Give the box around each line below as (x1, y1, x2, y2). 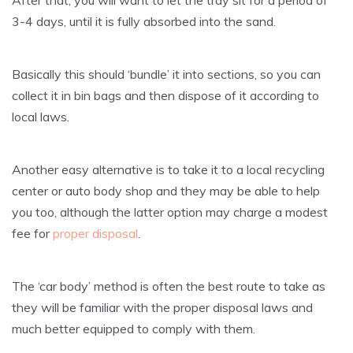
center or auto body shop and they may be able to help (12, 182, 320, 199)
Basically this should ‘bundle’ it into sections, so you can (12, 65, 321, 82)
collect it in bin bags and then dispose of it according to (12, 87, 319, 103)
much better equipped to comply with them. (12, 320, 255, 336)
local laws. (12, 108, 69, 124)
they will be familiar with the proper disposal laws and (12, 299, 313, 315)
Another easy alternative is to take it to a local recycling (12, 161, 325, 177)
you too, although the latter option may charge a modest (12, 203, 328, 220)
